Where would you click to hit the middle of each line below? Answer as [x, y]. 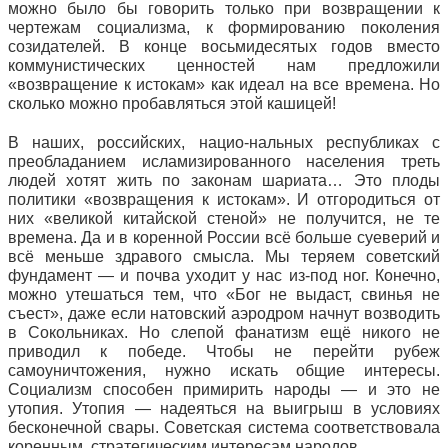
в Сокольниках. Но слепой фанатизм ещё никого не [224, 332]
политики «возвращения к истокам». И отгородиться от [224, 199]
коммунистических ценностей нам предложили [224, 65]
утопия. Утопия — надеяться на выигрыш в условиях [224, 408]
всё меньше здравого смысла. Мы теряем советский [224, 256]
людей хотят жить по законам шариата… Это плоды [224, 180]
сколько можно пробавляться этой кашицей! [172, 103]
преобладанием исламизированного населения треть [224, 161]
